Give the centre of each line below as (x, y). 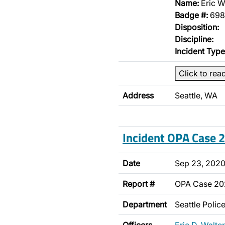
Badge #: (191, 15)
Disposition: (197, 27)
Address (138, 95)
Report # (139, 184)
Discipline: (194, 39)
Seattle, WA (196, 95)
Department (145, 204)
